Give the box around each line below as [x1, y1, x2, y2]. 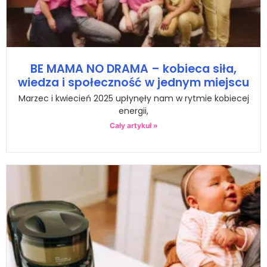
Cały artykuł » [109, 120, 158, 130]
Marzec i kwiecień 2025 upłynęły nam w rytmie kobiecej [18, 92, 249, 104]
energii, [119, 104, 148, 117]
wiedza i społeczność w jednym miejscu [18, 74, 249, 91]
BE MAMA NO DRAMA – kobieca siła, [30, 60, 237, 77]
